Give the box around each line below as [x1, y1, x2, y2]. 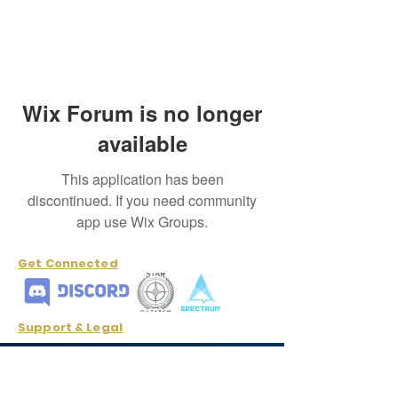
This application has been [60, 169, 224, 190]
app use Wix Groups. [76, 211, 208, 233]
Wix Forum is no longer [22, 98, 262, 129]
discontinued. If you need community [28, 190, 257, 211]
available [97, 128, 187, 159]
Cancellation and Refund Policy [18, 346, 211, 364]
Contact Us [18, 362, 88, 381]
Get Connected [18, 255, 118, 273]
